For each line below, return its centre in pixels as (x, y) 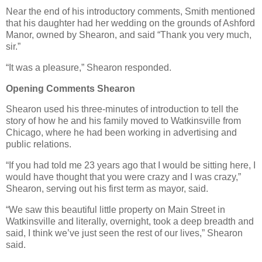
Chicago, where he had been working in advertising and (121, 133)
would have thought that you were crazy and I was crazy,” (123, 177)
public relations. (39, 144)
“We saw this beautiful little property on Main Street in (116, 210)
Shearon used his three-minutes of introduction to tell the (122, 109)
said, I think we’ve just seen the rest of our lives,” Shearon (124, 233)
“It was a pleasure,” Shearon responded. (89, 67)
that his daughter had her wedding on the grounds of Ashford (130, 23)
